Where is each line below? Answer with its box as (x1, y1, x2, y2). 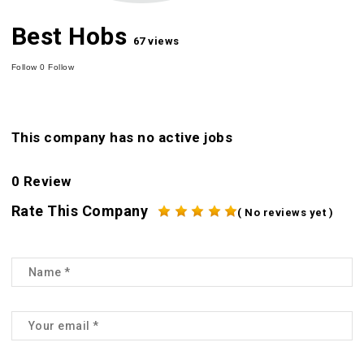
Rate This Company (11, 201, 149, 219)
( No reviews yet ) (237, 206, 334, 219)
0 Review (11, 173, 71, 189)
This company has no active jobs (11, 128, 233, 145)
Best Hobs (11, 22, 128, 50)
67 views (132, 35, 180, 47)
